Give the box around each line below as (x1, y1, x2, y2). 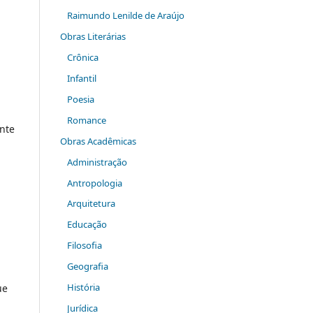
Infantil (66, 71, 96, 85)
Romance (66, 113, 106, 126)
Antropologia (66, 176, 122, 189)
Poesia (66, 92, 94, 105)
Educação (66, 218, 107, 231)
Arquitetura (66, 197, 115, 210)
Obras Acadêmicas (60, 134, 136, 147)
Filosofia (66, 239, 102, 252)
